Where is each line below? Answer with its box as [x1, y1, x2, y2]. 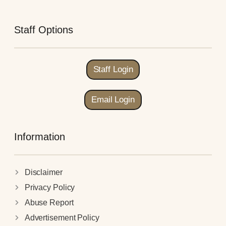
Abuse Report [24, 198, 74, 207]
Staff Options [14, 24, 73, 35]
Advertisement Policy [24, 213, 99, 222]
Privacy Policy [24, 183, 75, 192]
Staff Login [93, 64, 133, 74]
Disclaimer [24, 167, 63, 177]
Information [14, 131, 65, 142]
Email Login [91, 94, 135, 104]
